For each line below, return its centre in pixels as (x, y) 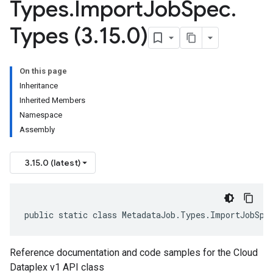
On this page (43, 71)
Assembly (37, 129)
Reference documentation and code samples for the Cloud (134, 253)
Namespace (41, 115)
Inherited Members (52, 100)
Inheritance (39, 86)
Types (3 (51, 36)
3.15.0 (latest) (53, 163)
